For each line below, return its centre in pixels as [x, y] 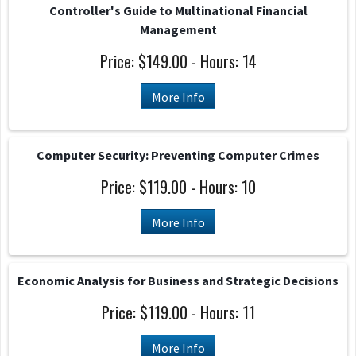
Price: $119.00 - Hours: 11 [178, 312]
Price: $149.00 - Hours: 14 [178, 61]
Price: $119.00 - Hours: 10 [178, 187]
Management [178, 29]
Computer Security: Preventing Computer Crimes [178, 155]
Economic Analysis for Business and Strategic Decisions [178, 281]
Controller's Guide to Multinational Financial [178, 10]
